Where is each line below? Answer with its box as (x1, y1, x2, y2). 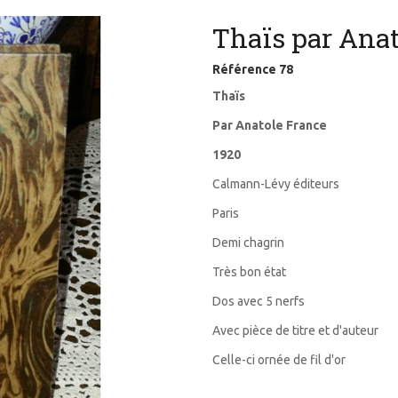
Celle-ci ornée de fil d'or (212, 352, 346, 367)
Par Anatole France (212, 117, 327, 132)
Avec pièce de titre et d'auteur (212, 322, 378, 338)
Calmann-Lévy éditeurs (212, 176, 339, 191)
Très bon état (212, 264, 286, 279)
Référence (212, 61, 276, 76)
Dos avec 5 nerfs (212, 293, 305, 308)
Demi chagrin (212, 235, 284, 250)
